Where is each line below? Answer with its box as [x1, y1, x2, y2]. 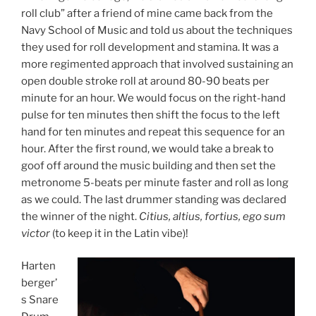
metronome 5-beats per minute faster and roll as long [21, 176, 288, 189]
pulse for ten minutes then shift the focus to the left [21, 108, 280, 121]
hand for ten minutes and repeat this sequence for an [21, 125, 285, 138]
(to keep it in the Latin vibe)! [50, 226, 188, 240]
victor [21, 226, 50, 240]
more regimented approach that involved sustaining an [21, 57, 293, 71]
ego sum [243, 209, 286, 223]
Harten [21, 260, 56, 273]
